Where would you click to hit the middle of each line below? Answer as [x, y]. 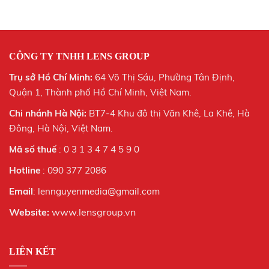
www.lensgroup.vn [94, 212]
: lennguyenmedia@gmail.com [96, 192]
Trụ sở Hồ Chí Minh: [51, 77]
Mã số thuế [33, 150]
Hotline [25, 171]
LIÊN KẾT [32, 252]
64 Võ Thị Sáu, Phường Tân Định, [165, 77]
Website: [30, 212]
